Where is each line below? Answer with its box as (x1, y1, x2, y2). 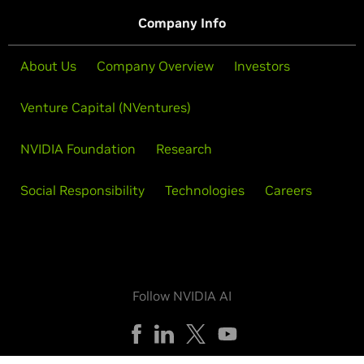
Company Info (138, 15, 226, 31)
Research (156, 141, 212, 157)
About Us (20, 58, 76, 74)
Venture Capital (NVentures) (20, 99, 191, 115)
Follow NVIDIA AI (132, 288, 232, 304)
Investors (234, 58, 290, 74)
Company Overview (97, 58, 214, 74)
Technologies (165, 182, 245, 198)
